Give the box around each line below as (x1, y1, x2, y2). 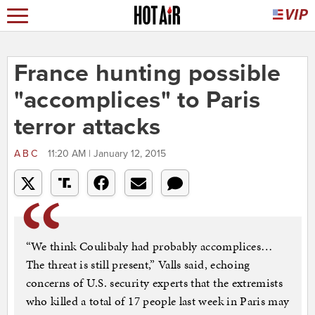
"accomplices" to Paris (13, 86, 261, 115)
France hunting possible (13, 59, 281, 89)
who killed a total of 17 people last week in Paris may (25, 292, 290, 310)
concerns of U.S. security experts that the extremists (25, 274, 283, 292)
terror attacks (13, 112, 161, 142)
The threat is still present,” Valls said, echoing (25, 256, 250, 274)
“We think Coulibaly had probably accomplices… (25, 238, 273, 255)
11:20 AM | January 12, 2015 (47, 148, 166, 160)
